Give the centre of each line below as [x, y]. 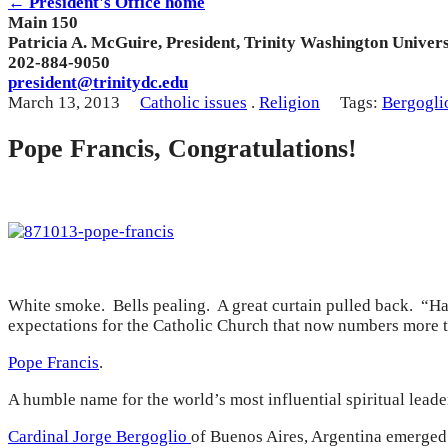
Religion [289, 102]
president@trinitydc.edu [98, 82]
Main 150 [43, 22]
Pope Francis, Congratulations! [182, 148]
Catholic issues [193, 102]
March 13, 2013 [66, 102]
